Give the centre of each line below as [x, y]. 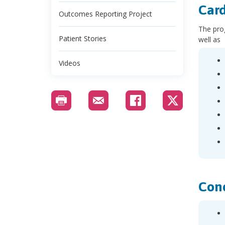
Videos [70, 63]
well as [209, 39]
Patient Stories [83, 39]
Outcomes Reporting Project [105, 14]
